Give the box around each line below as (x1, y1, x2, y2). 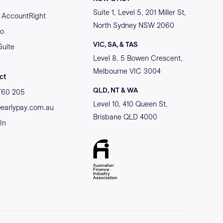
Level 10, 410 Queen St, (93, 100, 168, 108)
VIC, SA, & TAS (93, 41, 138, 48)
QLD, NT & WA (93, 87, 138, 94)
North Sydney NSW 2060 (93, 21, 174, 29)
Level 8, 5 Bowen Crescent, (93, 54, 183, 62)
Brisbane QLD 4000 (93, 113, 157, 121)
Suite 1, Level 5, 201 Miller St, (93, 8, 186, 16)
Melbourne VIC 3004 (93, 67, 161, 75)
